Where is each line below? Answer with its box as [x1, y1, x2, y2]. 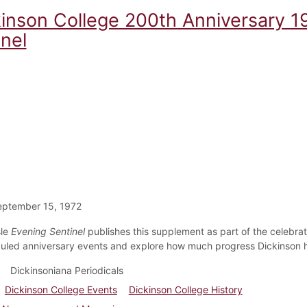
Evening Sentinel [10, 225, 85, 237]
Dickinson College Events [4, 283, 117, 295]
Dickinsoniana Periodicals [10, 264, 123, 276]
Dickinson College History [128, 283, 243, 295]
